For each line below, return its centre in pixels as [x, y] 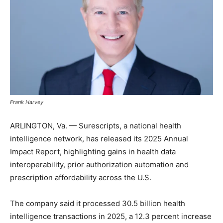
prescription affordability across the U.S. [81, 178]
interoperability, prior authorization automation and [99, 165]
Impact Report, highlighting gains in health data [93, 152]
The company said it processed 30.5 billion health [98, 204]
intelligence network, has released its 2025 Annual [99, 139]
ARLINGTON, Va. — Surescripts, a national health [96, 126]
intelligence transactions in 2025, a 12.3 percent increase [111, 217]
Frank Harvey [27, 102]
